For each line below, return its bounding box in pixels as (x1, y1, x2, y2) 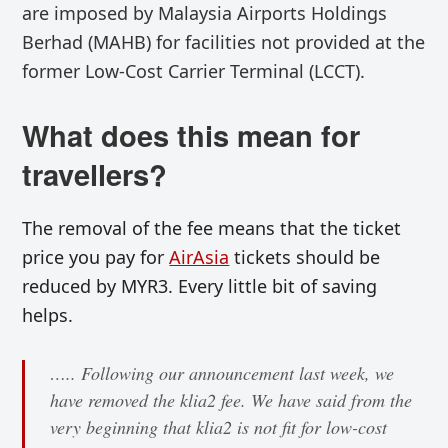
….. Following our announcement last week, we (50, 361, 395, 386)
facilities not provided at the (185, 30, 426, 55)
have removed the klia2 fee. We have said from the (50, 388, 413, 413)
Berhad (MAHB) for (22, 30, 186, 55)
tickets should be (229, 245, 381, 270)
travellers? (22, 153, 168, 196)
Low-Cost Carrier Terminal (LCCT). (85, 59, 366, 84)
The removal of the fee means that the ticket (22, 216, 402, 241)
